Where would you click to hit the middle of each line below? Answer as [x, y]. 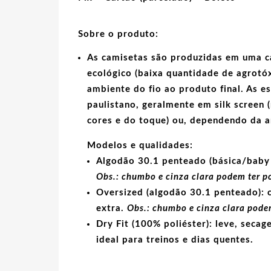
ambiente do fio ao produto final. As [174, 89]
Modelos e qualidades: [140, 145]
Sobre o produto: [118, 34]
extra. [111, 208]
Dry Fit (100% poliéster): [154, 224]
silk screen [239, 105]
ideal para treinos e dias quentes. [175, 240]
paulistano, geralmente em [151, 105]
